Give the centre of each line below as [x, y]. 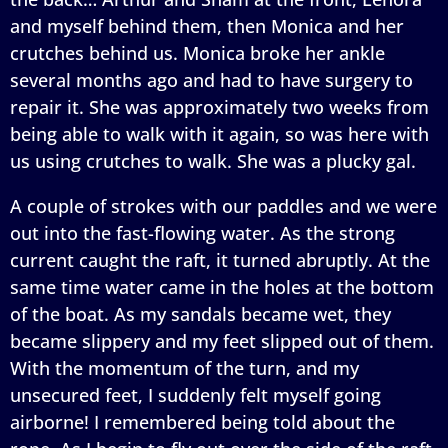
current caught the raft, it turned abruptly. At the [220, 259]
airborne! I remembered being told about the [202, 421]
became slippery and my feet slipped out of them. [222, 340]
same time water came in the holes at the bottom [222, 286]
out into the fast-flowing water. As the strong [202, 232]
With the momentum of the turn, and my [184, 367]
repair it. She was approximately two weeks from [219, 106]
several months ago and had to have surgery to [211, 79]
